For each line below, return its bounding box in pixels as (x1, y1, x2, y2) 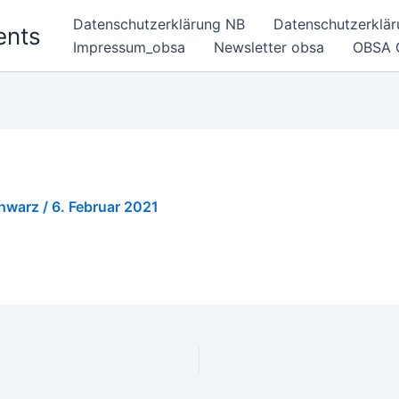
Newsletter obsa (214, 38, 324, 56)
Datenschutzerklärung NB (73, 15, 245, 33)
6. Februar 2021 (52, 198, 159, 216)
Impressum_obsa (73, 38, 185, 56)
